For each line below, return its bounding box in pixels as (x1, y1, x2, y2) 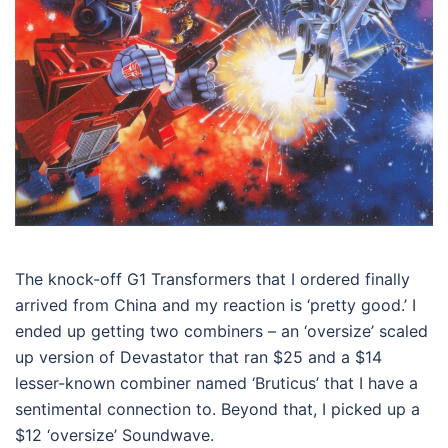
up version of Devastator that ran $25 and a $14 (15, 347, 382, 368)
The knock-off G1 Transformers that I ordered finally (15, 269, 410, 290)
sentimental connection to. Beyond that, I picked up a (15, 399, 420, 420)
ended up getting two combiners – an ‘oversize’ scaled (15, 321, 428, 342)
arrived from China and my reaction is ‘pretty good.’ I (15, 295, 416, 316)
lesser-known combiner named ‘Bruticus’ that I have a (15, 373, 418, 394)
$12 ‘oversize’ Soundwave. (15, 425, 214, 446)
